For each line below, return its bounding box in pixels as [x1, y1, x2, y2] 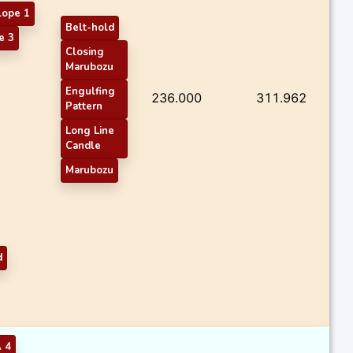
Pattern [65, 98, 102, 113]
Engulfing [65, 84, 115, 98]
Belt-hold [65, 20, 114, 35]
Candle [65, 138, 101, 153]
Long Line [65, 123, 114, 138]
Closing [65, 44, 104, 59]
